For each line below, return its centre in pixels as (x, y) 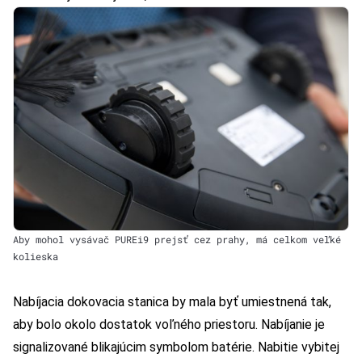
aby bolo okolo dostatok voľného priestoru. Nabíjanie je (169, 325)
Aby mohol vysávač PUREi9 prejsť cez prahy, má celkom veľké (177, 240)
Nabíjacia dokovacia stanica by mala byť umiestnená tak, (172, 302)
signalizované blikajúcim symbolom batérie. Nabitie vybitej (176, 347)
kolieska (36, 257)
